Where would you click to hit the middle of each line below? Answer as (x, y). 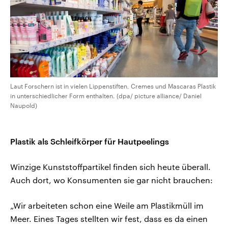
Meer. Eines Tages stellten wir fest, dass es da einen (109, 219)
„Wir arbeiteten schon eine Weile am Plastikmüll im (107, 206)
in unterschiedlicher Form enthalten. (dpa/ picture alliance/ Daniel (106, 96)
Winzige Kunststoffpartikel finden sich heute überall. (110, 167)
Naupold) (24, 106)
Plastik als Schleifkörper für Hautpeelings (90, 141)
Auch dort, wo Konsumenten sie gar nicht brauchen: (111, 180)
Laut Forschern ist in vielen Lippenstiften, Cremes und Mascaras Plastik (113, 86)
